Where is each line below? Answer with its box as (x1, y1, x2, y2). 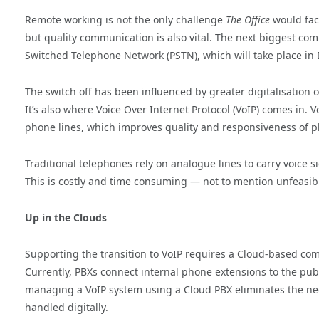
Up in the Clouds (25, 210, 107, 224)
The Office (226, 13, 270, 27)
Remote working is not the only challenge (25, 13, 226, 27)
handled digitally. (25, 300, 108, 314)
